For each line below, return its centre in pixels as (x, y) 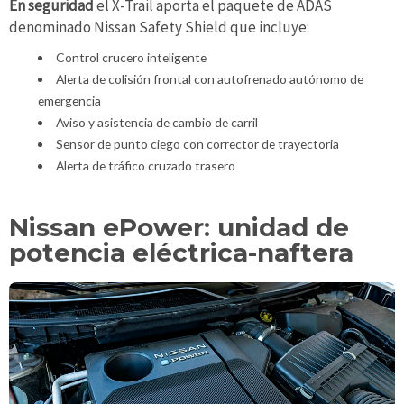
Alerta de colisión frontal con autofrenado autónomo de (209, 78)
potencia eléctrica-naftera (181, 252)
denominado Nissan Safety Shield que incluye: (159, 28)
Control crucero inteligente (131, 57)
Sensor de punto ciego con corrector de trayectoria (197, 143)
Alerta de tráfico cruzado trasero (145, 165)
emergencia (69, 100)
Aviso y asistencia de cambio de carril (156, 122)
